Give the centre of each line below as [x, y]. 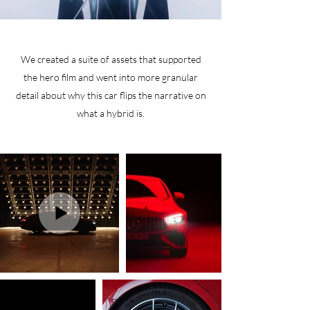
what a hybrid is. [111, 113]
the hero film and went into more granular [111, 77]
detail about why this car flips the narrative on [111, 95]
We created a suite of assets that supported [111, 59]
